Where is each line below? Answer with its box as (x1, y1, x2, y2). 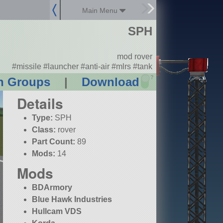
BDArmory (32, 183, 73, 192)
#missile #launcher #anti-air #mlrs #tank (11, 62, 152, 71)
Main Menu (82, 6, 120, 14)
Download (81, 75, 139, 89)
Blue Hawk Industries (32, 195, 112, 204)
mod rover (116, 52, 152, 61)
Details (17, 93, 63, 114)
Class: (32, 125, 56, 134)
